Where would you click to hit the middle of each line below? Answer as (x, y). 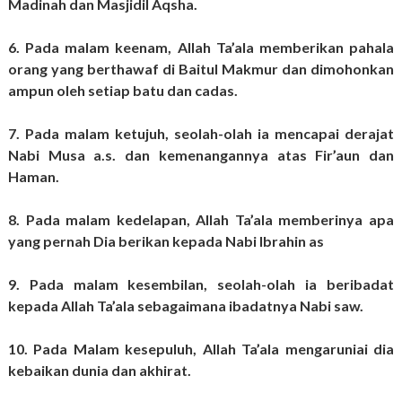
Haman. (35, 177)
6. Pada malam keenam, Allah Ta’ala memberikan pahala (201, 48)
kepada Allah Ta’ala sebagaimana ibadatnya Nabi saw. (187, 306)
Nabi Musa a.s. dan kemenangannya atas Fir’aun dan (201, 155)
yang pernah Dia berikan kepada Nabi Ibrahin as (167, 241)
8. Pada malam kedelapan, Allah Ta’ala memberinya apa (201, 220)
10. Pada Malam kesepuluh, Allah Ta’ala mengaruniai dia (201, 349)
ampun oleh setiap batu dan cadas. (124, 91)
